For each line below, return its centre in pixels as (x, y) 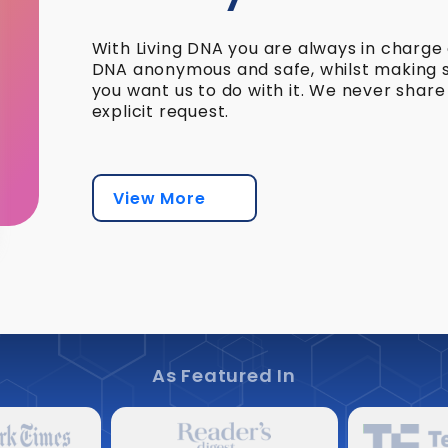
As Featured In (224, 375)
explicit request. (160, 112)
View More (164, 198)
